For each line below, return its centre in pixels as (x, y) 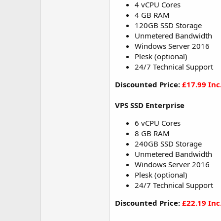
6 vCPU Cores (158, 123)
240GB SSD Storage (168, 144)
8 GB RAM (152, 133)
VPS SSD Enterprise (150, 105)
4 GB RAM (152, 15)
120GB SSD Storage (168, 25)
